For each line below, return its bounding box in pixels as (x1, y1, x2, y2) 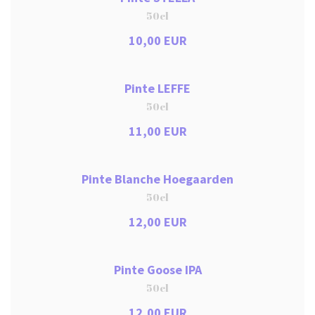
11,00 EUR (128, 123, 187, 139)
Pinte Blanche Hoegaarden (82, 171, 233, 187)
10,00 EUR (128, 32, 187, 49)
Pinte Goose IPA (113, 262, 202, 278)
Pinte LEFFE (124, 80, 191, 96)
